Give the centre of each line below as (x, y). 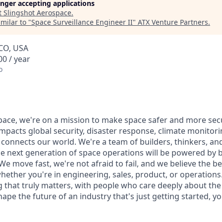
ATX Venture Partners (173, 22)
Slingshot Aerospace (37, 13)
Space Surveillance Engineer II (82, 22)
